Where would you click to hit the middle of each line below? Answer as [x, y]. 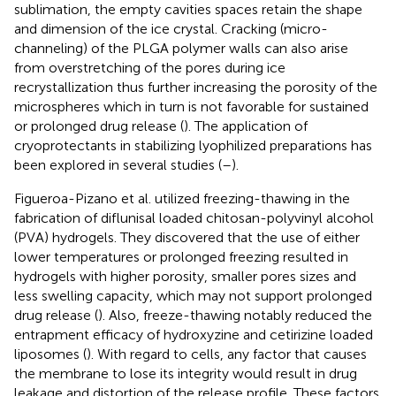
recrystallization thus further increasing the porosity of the [196, 87]
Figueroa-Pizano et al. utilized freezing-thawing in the [182, 198]
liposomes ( [50, 354]
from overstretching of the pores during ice [150, 67]
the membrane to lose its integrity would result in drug [186, 373]
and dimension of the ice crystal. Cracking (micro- [171, 28]
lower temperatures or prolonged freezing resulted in [181, 256]
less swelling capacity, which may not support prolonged [193, 295]
